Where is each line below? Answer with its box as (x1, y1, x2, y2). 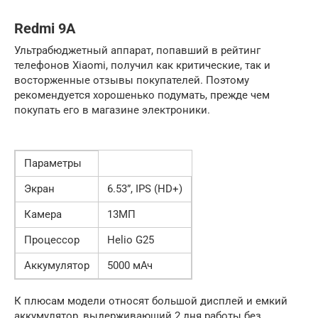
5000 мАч (107, 258, 153, 272)
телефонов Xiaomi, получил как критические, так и (14, 58, 270, 72)
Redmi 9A (14, 21, 75, 37)
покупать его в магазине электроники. (14, 103, 210, 116)
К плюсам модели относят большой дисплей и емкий (14, 294, 287, 307)
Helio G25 (107, 233, 154, 246)
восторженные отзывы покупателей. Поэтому (14, 73, 249, 87)
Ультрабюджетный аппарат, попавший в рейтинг (14, 43, 261, 57)
